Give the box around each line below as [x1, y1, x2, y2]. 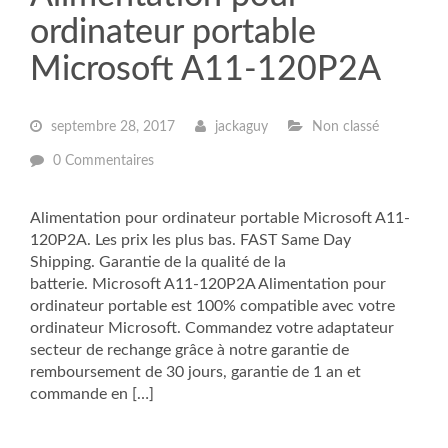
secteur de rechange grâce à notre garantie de [30, 342, 349, 358]
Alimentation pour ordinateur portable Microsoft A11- [30, 210, 410, 226]
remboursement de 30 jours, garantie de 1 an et [30, 364, 361, 380]
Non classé [308, 120, 379, 134]
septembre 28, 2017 [47, 120, 175, 134]
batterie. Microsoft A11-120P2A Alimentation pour [30, 276, 386, 292]
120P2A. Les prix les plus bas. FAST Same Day [30, 232, 351, 248]
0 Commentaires [53, 154, 154, 168]
